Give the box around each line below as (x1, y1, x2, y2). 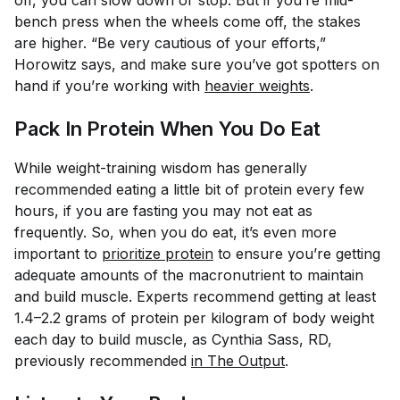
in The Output (191, 352, 285, 370)
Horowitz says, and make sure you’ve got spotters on (14, 55, 379, 73)
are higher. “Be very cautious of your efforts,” (14, 34, 326, 52)
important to (14, 245, 102, 262)
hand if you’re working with (14, 77, 204, 95)
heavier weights (204, 77, 310, 95)
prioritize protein (102, 245, 213, 262)
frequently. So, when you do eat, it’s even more (14, 223, 337, 241)
